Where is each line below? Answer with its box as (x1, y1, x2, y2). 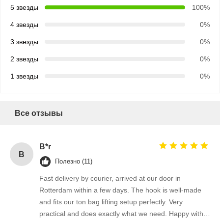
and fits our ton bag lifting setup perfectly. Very (39, 198, 183, 206)
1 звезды (10, 72, 38, 81)
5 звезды (10, 3, 38, 12)
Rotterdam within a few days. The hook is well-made (39, 186, 201, 194)
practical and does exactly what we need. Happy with (39, 210, 203, 218)
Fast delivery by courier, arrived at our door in (39, 174, 181, 183)
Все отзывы (15, 109, 63, 118)
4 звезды (10, 21, 38, 29)
